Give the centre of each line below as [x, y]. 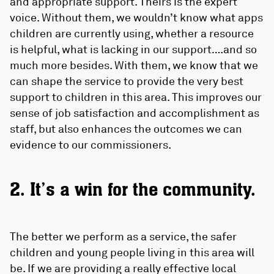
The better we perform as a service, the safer [123, 236]
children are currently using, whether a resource [132, 33]
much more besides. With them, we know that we [134, 65]
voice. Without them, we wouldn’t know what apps [136, 17]
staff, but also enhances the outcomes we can [126, 129]
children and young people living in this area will [132, 252]
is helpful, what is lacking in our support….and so [133, 49]
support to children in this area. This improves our [136, 97]
